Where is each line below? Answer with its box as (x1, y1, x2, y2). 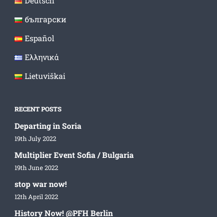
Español (24, 33, 54, 44)
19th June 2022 (15, 163, 58, 172)
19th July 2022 (15, 134, 56, 143)
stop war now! (15, 179, 67, 189)
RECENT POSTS (15, 105, 62, 114)
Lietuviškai (24, 71, 65, 81)
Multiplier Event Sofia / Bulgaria (15, 150, 134, 160)
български (24, 14, 66, 25)
